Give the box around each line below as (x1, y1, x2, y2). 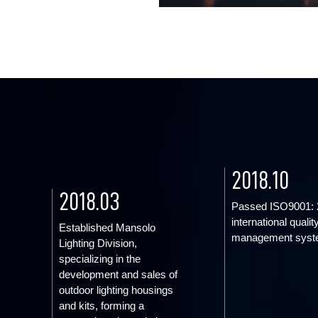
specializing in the (59, 253, 141, 265)
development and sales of (59, 268, 178, 280)
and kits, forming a (59, 300, 145, 312)
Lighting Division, (59, 237, 138, 249)
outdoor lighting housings (59, 284, 174, 296)
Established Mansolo (59, 221, 156, 234)
